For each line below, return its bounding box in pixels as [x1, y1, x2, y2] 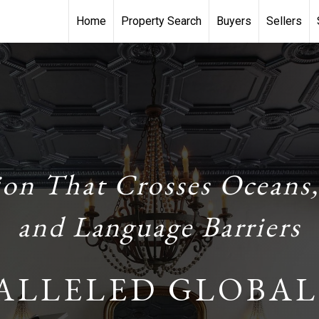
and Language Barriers [18, 208, 301, 245]
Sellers [266, 14, 302, 28]
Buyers [216, 14, 251, 28]
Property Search [121, 14, 202, 28]
